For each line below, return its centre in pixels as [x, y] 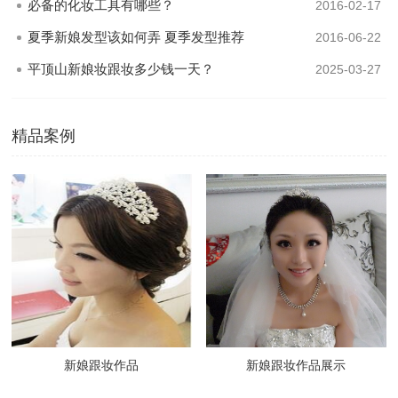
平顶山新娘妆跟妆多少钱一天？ [121, 69]
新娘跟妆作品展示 [296, 365]
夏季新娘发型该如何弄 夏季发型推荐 [136, 37]
